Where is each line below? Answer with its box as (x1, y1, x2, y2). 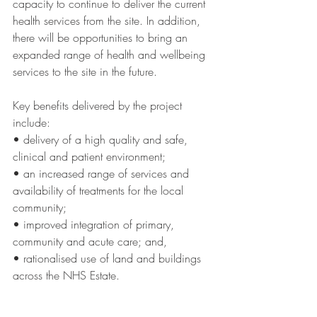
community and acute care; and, (13, 234, 171, 250)
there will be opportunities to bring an (13, 30, 191, 46)
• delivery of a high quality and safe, (13, 132, 191, 148)
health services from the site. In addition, (13, 13, 204, 29)
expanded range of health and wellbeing (13, 47, 209, 63)
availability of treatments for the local (13, 183, 187, 199)
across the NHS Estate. (13, 267, 120, 284)
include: (13, 115, 54, 131)
